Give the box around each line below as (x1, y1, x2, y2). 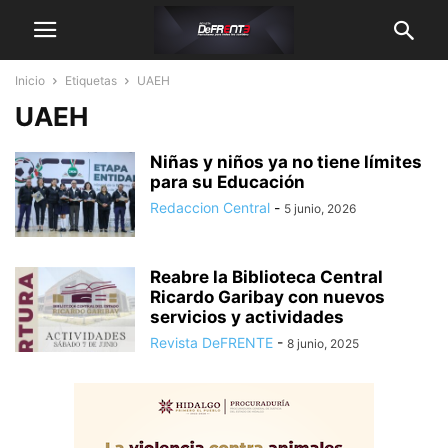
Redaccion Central (150, 199, 270, 216)
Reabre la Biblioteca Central (150, 267, 383, 287)
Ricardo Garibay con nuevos (150, 287, 385, 307)
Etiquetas (65, 73, 117, 88)
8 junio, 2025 (287, 336, 359, 351)
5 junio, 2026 (284, 201, 356, 216)
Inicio (15, 73, 45, 88)
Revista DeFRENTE (150, 334, 273, 351)
